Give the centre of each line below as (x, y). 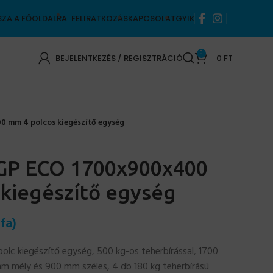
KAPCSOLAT (152, 18)
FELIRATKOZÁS (100, 18)
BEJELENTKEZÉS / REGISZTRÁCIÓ (119, 58)
